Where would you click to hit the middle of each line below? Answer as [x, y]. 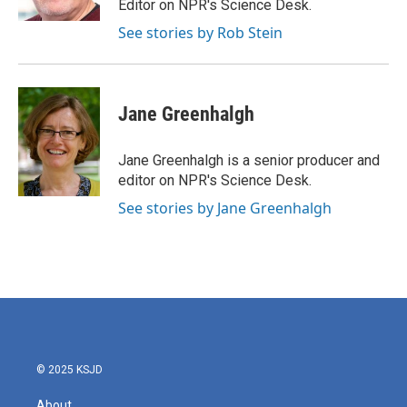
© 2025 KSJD [69, 370]
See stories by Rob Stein [200, 33]
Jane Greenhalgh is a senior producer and [249, 161]
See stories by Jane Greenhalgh [225, 208]
